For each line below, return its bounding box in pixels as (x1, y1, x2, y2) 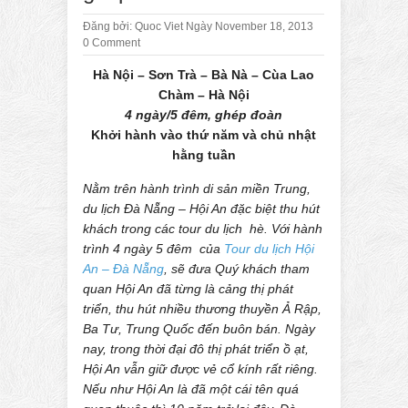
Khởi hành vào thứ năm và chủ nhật (91, 127, 316, 142)
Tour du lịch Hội (224, 240, 314, 256)
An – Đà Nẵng (83, 260, 164, 276)
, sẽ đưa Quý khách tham (164, 260, 310, 276)
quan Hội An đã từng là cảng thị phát (83, 280, 293, 296)
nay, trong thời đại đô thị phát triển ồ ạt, (83, 341, 309, 356)
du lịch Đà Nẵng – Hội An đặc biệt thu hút (83, 200, 320, 216)
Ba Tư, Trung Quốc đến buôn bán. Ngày (83, 321, 315, 336)
